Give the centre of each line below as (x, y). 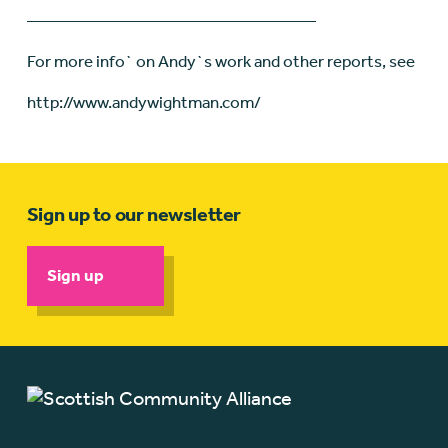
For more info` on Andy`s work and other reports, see (220, 61)
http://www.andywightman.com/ (143, 102)
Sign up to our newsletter (134, 215)
